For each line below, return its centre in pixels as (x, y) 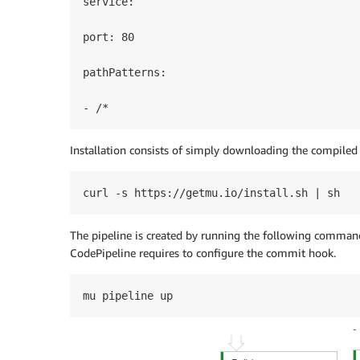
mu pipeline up (128, 296)
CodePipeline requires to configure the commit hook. (203, 253)
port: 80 (108, 37)
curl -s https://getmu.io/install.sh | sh (211, 193)
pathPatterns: (125, 73)
